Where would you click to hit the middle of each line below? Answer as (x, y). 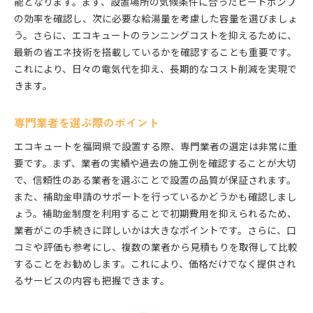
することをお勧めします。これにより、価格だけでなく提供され (155, 264)
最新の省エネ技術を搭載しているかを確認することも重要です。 (155, 52)
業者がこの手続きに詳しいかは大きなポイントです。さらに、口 (155, 230)
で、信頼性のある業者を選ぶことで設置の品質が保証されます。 (155, 180)
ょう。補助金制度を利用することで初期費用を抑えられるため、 (155, 213)
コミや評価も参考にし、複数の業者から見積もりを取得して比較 (156, 247)
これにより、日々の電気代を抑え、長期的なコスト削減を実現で (155, 69)
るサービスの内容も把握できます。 (92, 281)
